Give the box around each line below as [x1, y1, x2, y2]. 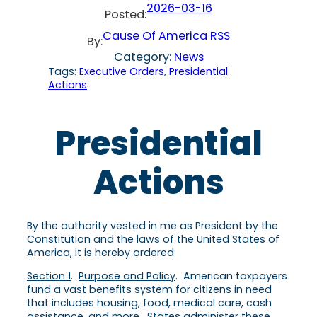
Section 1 [27, 268, 71, 283]
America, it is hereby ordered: [27, 245, 176, 260]
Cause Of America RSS [103, 27, 230, 44]
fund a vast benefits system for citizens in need [27, 282, 272, 296]
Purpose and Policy [79, 268, 175, 283]
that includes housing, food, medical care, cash [27, 295, 272, 310]
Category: [113, 48, 174, 65]
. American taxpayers [175, 268, 287, 283]
